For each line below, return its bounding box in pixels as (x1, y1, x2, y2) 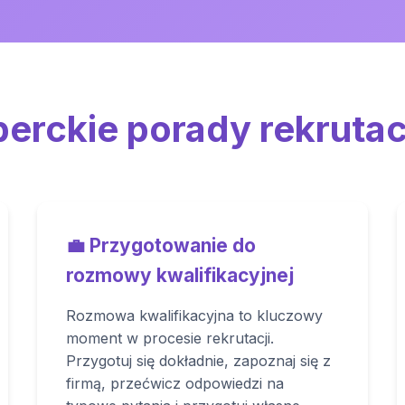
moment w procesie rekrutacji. (66, 329, 275, 347)
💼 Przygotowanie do (66, 234, 257, 257)
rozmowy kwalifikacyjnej (66, 264, 295, 287)
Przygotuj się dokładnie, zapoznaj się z (66, 352, 332, 370)
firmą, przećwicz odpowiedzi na (66, 374, 285, 392)
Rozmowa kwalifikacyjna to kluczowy (66, 306, 324, 325)
